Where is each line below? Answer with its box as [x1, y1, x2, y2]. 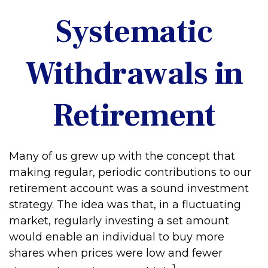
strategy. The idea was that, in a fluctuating [9, 198, 241, 211]
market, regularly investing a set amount [9, 214, 229, 227]
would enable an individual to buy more [9, 230, 224, 243]
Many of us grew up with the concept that [9, 150, 235, 163]
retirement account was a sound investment [9, 182, 249, 195]
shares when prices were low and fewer [9, 246, 223, 260]
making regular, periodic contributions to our [9, 166, 251, 179]
